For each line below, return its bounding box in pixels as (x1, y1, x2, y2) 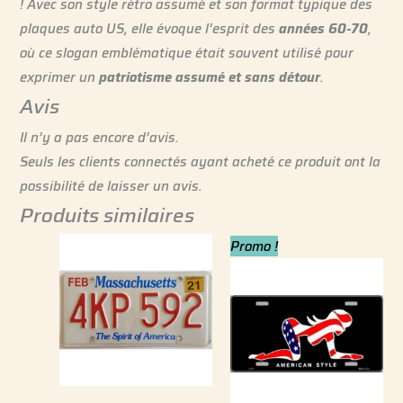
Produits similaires (20, 199, 195, 231)
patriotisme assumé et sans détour (99, 66, 321, 87)
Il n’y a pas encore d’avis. (20, 126, 180, 148)
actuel (306, 261, 342, 281)
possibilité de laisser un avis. (20, 175, 203, 196)
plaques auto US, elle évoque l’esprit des (20, 17, 280, 39)
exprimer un (20, 66, 100, 87)
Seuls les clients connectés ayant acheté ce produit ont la (20, 150, 381, 172)
